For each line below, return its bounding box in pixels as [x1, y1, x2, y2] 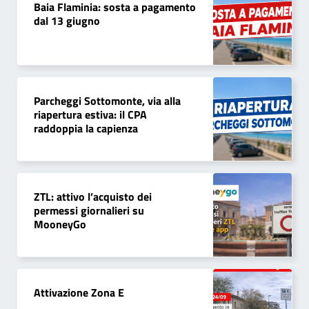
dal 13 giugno [34, 12, 100, 29]
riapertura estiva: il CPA [34, 106, 147, 123]
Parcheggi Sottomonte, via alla [34, 92, 181, 109]
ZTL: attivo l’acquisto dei [34, 188, 152, 205]
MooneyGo [34, 215, 86, 232]
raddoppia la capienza [34, 119, 138, 137]
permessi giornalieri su [34, 201, 144, 219]
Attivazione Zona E [34, 283, 124, 301]
